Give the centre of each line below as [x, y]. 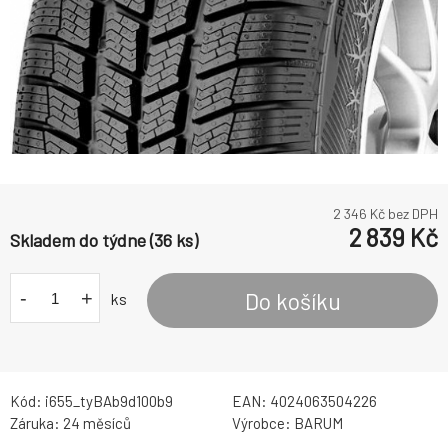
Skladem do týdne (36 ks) [104, 240]
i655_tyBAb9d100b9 [109, 401]
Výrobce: [262, 423]
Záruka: [36, 423]
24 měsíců [97, 423]
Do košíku [292, 300]
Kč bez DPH [402, 214]
